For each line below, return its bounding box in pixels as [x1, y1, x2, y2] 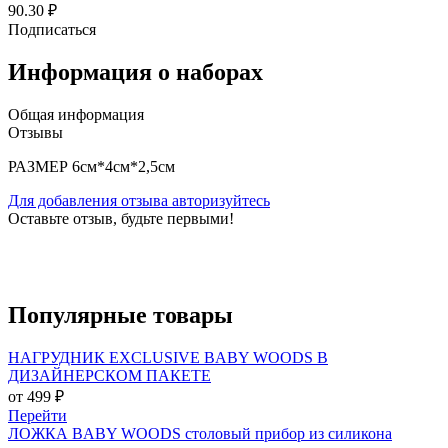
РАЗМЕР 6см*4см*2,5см [8, 157, 175, 175]
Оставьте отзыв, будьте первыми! [8, 209, 234, 227]
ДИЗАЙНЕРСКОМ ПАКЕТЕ [8, 366, 211, 384]
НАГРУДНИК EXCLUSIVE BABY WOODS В [8, 348, 328, 366]
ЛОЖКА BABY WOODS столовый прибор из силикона [8, 424, 392, 442]
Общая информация [8, 105, 144, 123]
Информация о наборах [8, 58, 263, 85]
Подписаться [8, 20, 96, 38]
